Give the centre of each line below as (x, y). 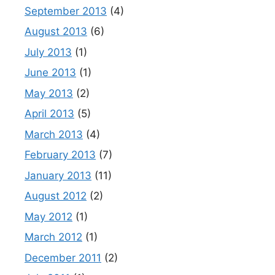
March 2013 (54, 134)
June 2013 (50, 73)
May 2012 (48, 216)
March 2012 (53, 237)
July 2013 (48, 52)
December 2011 (63, 258)
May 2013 (49, 93)
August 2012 (56, 196)
